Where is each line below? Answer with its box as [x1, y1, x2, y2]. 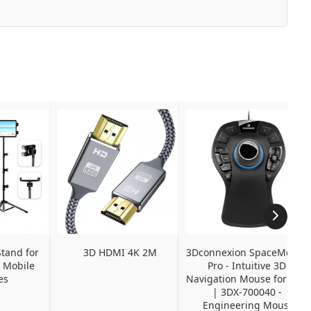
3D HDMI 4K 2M [83, 245, 157, 259]
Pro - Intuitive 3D [208, 258, 287, 272]
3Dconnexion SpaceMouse [185, 245, 308, 259]
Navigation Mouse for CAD [185, 271, 309, 285]
